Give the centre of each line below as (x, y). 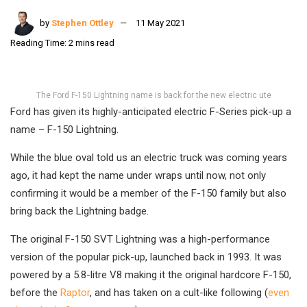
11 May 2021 (160, 23)
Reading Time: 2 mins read (62, 42)
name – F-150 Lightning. (64, 129)
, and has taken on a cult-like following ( (179, 292)
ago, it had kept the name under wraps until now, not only (138, 175)
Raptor (75, 292)
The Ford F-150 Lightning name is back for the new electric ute (153, 95)
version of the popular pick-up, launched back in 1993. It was (146, 257)
